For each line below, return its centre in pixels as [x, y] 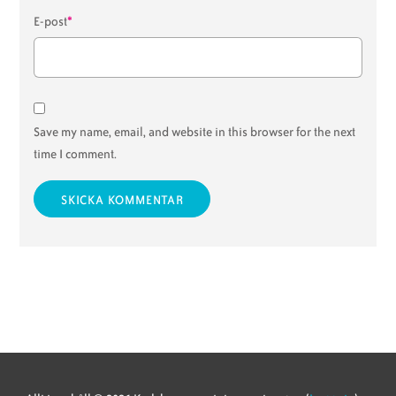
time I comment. [76, 154]
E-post [51, 21]
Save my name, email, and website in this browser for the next [195, 132]
